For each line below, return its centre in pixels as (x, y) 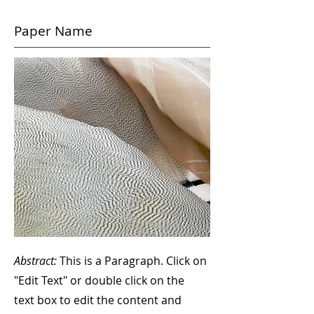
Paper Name (53, 31)
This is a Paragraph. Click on (132, 261)
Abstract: (35, 261)
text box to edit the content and (98, 300)
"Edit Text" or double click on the (99, 280)
